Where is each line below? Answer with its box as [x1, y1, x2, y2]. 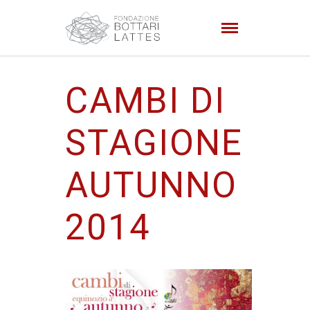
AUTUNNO [65, 165, 237, 206]
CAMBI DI [65, 80, 226, 121]
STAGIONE [65, 122, 243, 163]
